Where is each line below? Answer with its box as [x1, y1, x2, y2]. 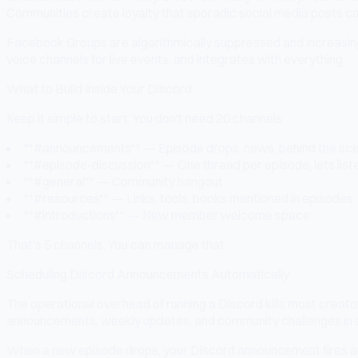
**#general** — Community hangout [24, 173, 223, 189]
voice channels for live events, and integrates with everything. [6, 50, 345, 67]
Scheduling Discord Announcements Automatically [6, 265, 289, 282]
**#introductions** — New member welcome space [24, 206, 310, 223]
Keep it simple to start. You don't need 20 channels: [6, 109, 284, 126]
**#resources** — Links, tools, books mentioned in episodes [24, 189, 353, 206]
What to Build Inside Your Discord [6, 80, 192, 97]
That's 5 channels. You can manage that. [6, 236, 227, 253]
